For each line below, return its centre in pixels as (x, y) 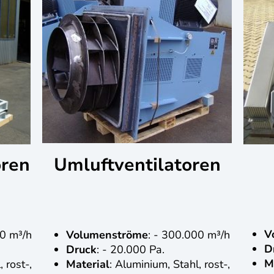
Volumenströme (107, 235)
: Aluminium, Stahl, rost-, (170, 264)
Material (88, 264)
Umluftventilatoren (137, 165)
